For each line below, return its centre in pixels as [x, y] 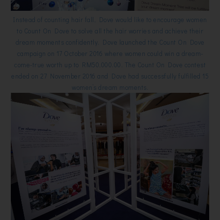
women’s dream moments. [110, 87]
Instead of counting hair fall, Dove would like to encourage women [110, 20]
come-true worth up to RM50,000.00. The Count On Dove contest [110, 65]
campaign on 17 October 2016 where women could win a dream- [110, 54]
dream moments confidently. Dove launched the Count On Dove [110, 42]
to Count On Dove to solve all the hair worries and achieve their [110, 31]
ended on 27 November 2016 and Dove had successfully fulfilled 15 [110, 76]
